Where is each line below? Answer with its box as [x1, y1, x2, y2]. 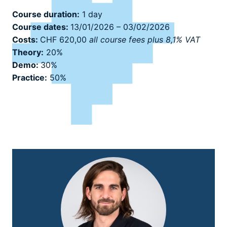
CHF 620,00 [40, 34, 89, 45]
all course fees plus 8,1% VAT [89, 34, 200, 45]
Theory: [12, 47, 44, 57]
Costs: [12, 34, 40, 45]
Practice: [12, 72, 47, 83]
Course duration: [12, 9, 80, 19]
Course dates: [12, 22, 70, 32]
